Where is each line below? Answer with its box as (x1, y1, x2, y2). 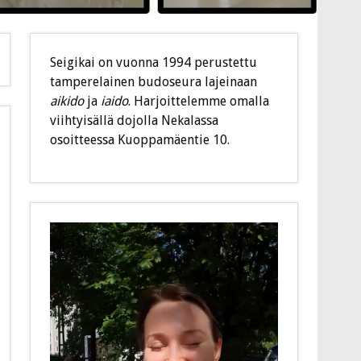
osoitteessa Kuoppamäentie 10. (50, 131, 230, 147)
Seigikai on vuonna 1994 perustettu (50, 54, 258, 70)
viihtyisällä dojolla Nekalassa (50, 112, 219, 128)
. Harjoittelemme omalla (128, 93, 270, 109)
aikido (50, 93, 85, 109)
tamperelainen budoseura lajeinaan (50, 73, 258, 89)
